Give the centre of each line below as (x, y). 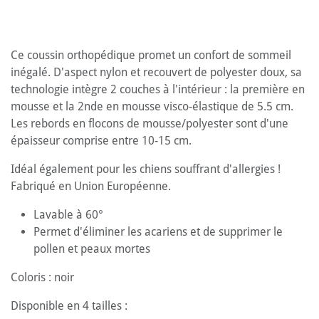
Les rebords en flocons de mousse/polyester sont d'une (150, 123)
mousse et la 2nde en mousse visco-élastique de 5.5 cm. (152, 106)
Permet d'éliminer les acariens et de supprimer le (158, 231)
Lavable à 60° (68, 214)
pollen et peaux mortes (92, 249)
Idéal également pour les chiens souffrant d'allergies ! (146, 169)
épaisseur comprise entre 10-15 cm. (101, 140)
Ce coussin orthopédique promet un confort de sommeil (151, 55)
